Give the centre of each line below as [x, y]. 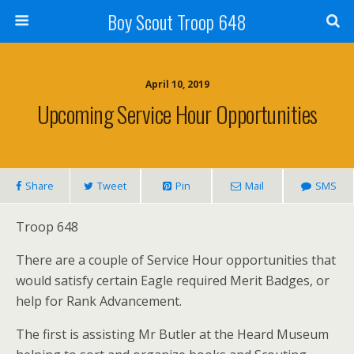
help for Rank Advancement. [99, 301]
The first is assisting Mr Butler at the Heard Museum [172, 334]
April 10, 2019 [177, 84]
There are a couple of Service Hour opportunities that [176, 260]
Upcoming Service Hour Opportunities [177, 114]
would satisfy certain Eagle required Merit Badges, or [173, 281]
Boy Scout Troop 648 [177, 21]
